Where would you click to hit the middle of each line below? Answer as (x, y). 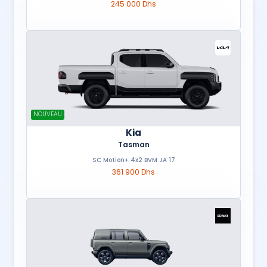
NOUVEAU (48, 114)
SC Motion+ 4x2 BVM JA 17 (133, 160)
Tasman (133, 145)
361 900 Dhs (133, 172)
